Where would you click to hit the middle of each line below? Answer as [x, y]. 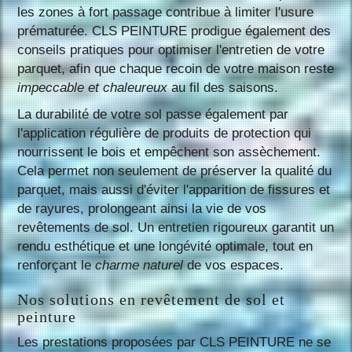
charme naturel [139, 265]
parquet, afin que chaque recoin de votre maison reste [176, 68]
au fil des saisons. [223, 87]
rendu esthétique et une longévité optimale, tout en [165, 246]
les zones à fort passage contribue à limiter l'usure [166, 12]
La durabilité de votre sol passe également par [153, 114]
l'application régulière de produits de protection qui [165, 133]
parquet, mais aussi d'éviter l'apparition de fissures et [174, 189]
